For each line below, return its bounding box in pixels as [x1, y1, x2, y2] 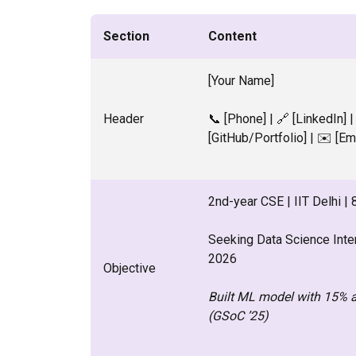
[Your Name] [208, 73, 274, 88]
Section [103, 29, 149, 44]
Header [103, 111, 144, 126]
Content [208, 29, 257, 44]
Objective [103, 261, 156, 276]
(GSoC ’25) [208, 308, 269, 323]
